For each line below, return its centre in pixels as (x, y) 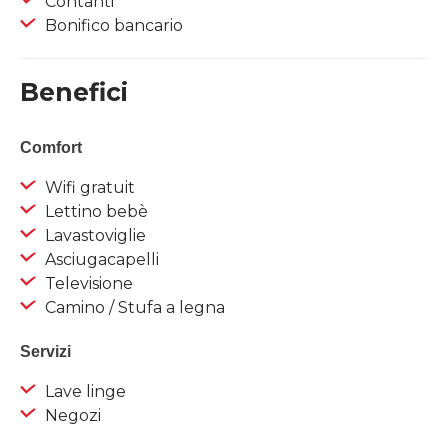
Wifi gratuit (88, 188)
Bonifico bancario (112, 26)
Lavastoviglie (93, 236)
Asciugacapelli (100, 260)
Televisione (87, 284)
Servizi (45, 352)
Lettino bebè (94, 212)
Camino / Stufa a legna (133, 308)
